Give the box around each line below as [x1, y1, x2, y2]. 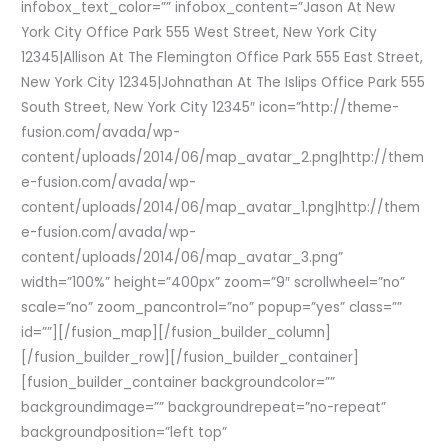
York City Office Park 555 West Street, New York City [21, 22, 378, 42]
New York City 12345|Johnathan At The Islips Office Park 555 [21, 72, 426, 92]
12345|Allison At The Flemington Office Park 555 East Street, [21, 47, 424, 67]
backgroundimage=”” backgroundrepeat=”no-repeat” [21, 397, 387, 417]
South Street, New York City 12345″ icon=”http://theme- [21, 97, 400, 117]
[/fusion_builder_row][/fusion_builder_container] [21, 347, 360, 367]
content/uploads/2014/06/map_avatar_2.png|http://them [21, 147, 425, 167]
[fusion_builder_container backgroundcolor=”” [21, 372, 336, 392]
